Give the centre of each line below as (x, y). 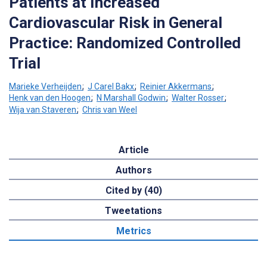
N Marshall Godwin (131, 98)
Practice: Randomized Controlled (125, 43)
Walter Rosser (198, 98)
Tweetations (133, 210)
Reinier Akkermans (176, 86)
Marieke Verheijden (45, 86)
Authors (133, 170)
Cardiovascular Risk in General (116, 22)
